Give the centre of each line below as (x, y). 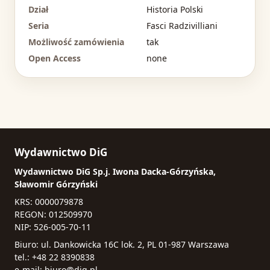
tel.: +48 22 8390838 (55, 257)
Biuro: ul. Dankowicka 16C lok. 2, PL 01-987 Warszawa (122, 245)
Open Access (55, 58)
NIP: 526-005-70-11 (53, 227)
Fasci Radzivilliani (182, 26)
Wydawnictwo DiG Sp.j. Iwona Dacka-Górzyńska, (115, 172)
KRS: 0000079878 (49, 202)
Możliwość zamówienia (76, 42)
